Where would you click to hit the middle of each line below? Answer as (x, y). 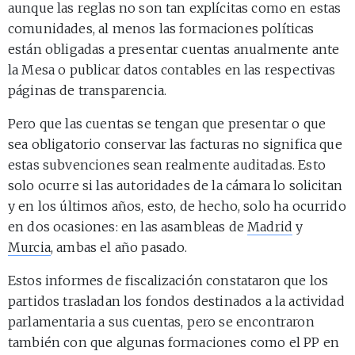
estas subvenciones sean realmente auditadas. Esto (167, 164)
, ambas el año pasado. (119, 247)
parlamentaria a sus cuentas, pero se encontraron (161, 321)
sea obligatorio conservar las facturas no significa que (175, 144)
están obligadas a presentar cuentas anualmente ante (174, 49)
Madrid (270, 226)
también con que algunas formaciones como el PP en (174, 342)
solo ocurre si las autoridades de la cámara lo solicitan (175, 185)
